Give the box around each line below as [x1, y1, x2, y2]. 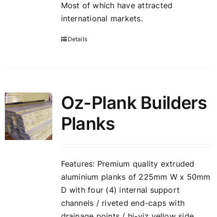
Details [67, 35, 88, 43]
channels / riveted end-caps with [61, 198, 185, 208]
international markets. [61, 14, 143, 23]
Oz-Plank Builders [61, 92, 207, 113]
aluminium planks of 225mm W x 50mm [61, 172, 211, 182]
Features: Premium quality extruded [61, 159, 195, 169]
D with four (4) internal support [61, 185, 180, 195]
